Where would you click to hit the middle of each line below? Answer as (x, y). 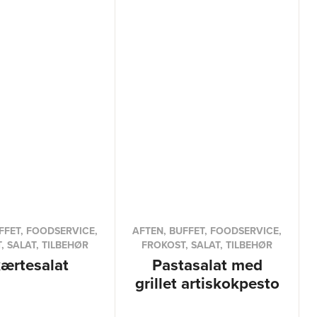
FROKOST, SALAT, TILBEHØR (207, 245)
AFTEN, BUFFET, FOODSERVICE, (207, 231)
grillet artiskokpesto (207, 283)
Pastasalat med (207, 265)
